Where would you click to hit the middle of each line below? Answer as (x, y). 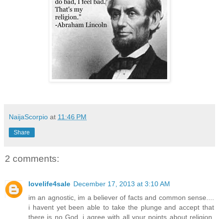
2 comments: (32, 158)
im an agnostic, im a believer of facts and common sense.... (121, 198)
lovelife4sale (49, 184)
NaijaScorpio (28, 117)
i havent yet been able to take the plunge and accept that (121, 208)
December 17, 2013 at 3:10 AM (122, 184)
